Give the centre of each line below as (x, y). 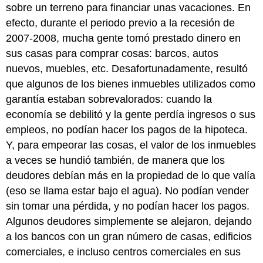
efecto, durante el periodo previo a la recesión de (121, 23)
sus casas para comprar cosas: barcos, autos (112, 53)
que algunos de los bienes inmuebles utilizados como (131, 84)
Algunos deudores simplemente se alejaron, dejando (129, 221)
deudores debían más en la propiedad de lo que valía (131, 175)
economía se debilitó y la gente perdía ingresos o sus (131, 114)
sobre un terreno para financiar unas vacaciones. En (129, 7)
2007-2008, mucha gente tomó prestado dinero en (124, 38)
